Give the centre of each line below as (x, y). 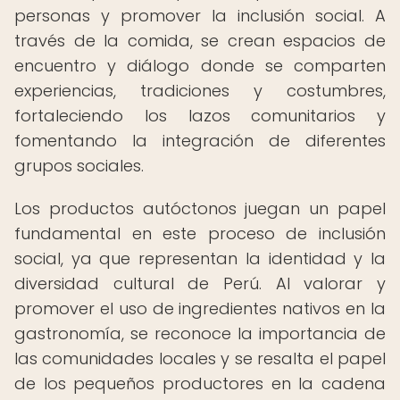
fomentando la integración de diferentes (200, 141)
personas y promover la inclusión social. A (200, 16)
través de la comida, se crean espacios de (200, 41)
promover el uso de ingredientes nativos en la (200, 308)
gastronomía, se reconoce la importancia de (200, 333)
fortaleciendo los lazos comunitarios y (200, 116)
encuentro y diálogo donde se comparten (200, 66)
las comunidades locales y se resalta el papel (200, 358)
